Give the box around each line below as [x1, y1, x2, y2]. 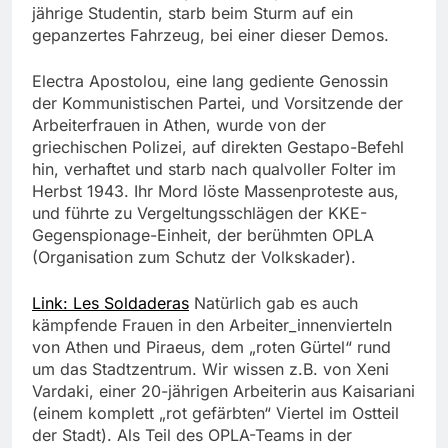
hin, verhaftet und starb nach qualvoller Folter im [32, 159, 396, 180]
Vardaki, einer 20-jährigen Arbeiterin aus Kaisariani [32, 381, 415, 402]
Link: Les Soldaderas [32, 293, 189, 314]
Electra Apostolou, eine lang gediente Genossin [32, 71, 388, 92]
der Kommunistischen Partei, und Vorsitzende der [32, 93, 403, 114]
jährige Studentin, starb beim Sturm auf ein [32, 3, 353, 24]
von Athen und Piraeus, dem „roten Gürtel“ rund [32, 337, 391, 358]
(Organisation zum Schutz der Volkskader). [32, 247, 356, 268]
